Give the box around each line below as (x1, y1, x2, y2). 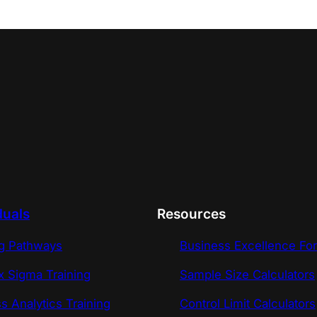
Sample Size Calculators (180, 267, 315, 282)
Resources (157, 206, 226, 223)
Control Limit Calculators (180, 296, 316, 311)
